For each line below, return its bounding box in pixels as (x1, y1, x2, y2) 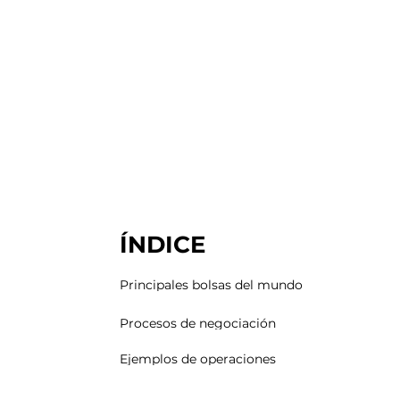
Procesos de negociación (120, 314, 277, 331)
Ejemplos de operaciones (120, 351, 277, 368)
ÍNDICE (120, 229, 206, 259)
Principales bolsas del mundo (120, 277, 304, 294)
